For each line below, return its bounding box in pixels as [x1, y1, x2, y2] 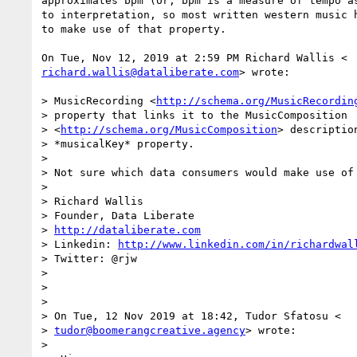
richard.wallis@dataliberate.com [41, 65, 239, 78]
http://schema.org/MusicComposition [61, 123, 277, 135]
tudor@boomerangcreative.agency [54, 324, 245, 336]
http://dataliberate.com [54, 223, 201, 236]
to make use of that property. [41, 22, 226, 35]
